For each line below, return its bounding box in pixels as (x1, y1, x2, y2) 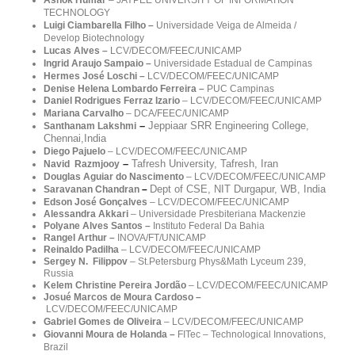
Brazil (44, 341, 68, 353)
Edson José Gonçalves (44, 196, 147, 208)
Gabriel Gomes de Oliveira (44, 315, 162, 327)
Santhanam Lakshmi (44, 120, 136, 132)
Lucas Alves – (44, 44, 110, 56)
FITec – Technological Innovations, (177, 328, 326, 340)
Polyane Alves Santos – (44, 219, 153, 231)
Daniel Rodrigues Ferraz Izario (44, 94, 182, 106)
